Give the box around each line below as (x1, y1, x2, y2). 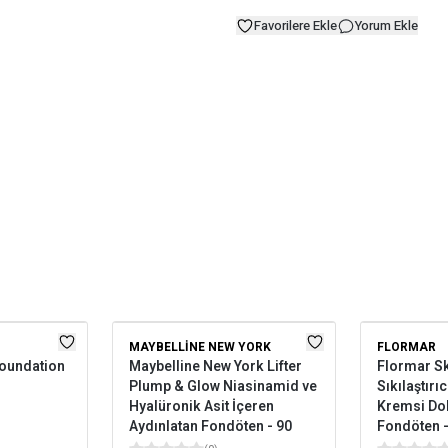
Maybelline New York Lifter (129, 356, 302, 377)
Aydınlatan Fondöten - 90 (129, 416, 292, 437)
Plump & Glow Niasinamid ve (129, 376, 317, 397)
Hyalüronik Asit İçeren (129, 396, 274, 417)
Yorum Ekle (355, 16, 418, 35)
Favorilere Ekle (254, 16, 337, 35)
